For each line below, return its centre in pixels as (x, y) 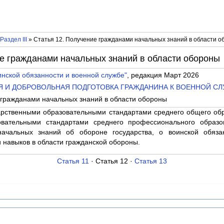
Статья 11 (73, 161)
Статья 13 (151, 161)
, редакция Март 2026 (163, 75)
